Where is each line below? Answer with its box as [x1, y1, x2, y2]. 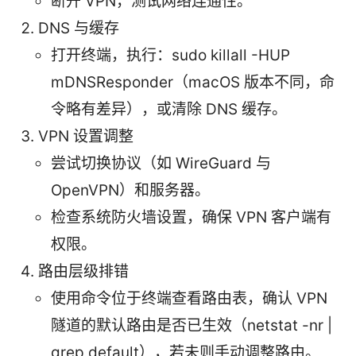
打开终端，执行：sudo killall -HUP [51, 46, 290, 65]
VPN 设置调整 [38, 127, 133, 146]
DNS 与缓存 [38, 19, 119, 38]
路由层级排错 [38, 262, 129, 281]
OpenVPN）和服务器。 [51, 181, 210, 200]
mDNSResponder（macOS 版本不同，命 [51, 73, 335, 92]
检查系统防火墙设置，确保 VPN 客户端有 [51, 208, 331, 227]
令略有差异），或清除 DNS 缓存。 [51, 100, 287, 119]
